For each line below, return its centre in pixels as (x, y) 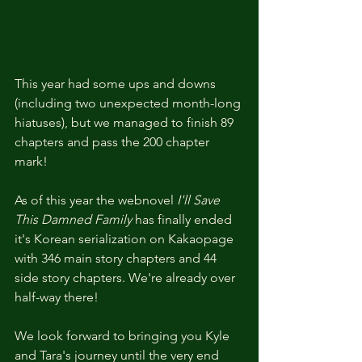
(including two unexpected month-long (129, 103)
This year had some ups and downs (117, 84)
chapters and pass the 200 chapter (114, 142)
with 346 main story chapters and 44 (117, 259)
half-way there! (58, 297)
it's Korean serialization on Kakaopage (126, 239)
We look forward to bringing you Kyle (124, 336)
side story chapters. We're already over (126, 278)
